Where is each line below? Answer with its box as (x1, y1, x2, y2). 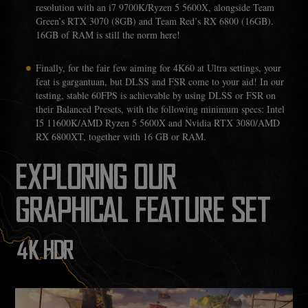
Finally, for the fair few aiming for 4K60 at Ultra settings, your (36, 61, 282, 75)
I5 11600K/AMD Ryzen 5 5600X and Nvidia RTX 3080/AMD (36, 116, 280, 130)
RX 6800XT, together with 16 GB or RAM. (36, 130, 207, 144)
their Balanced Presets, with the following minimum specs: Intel (36, 102, 285, 116)
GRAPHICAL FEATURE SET (15, 196, 270, 230)
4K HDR (15, 239, 74, 265)
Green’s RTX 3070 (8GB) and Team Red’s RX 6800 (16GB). (36, 14, 274, 28)
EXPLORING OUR (15, 163, 177, 197)
